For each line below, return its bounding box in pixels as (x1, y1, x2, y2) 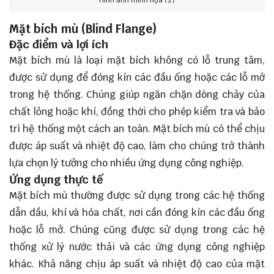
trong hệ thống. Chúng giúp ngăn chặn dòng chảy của (9, 87, 265, 101)
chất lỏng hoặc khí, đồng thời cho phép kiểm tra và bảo (9, 105, 265, 118)
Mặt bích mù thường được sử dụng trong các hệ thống (9, 188, 265, 202)
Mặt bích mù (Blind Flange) (9, 21, 157, 36)
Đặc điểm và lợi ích (9, 37, 108, 51)
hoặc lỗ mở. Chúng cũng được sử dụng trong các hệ (9, 223, 265, 236)
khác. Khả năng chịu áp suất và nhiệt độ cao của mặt (9, 257, 265, 270)
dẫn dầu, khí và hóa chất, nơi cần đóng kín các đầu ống (9, 206, 265, 219)
